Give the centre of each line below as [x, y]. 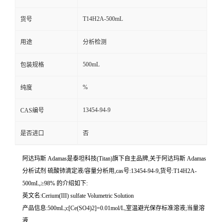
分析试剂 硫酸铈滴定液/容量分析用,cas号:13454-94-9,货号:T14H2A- [110, 171]
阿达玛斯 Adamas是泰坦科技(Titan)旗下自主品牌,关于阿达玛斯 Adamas [114, 159]
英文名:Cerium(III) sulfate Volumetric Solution [78, 196]
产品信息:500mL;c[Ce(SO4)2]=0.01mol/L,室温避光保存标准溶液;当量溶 [113, 208]
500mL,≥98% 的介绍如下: [55, 184]
